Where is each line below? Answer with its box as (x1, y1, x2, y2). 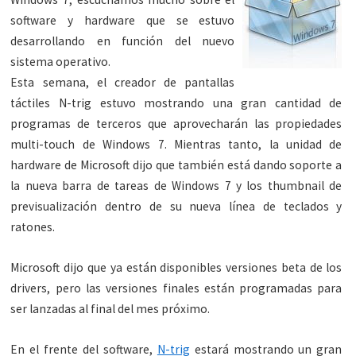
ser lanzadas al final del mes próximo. (10, 301, 211, 317)
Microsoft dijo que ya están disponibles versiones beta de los (10, 260, 342, 276)
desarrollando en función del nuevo (10, 33, 235, 49)
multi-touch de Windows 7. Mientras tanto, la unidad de (10, 137, 342, 153)
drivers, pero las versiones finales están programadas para (10, 281, 342, 296)
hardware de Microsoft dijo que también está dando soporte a (10, 157, 342, 173)
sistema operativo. (10, 54, 111, 70)
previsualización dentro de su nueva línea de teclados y (10, 199, 342, 215)
